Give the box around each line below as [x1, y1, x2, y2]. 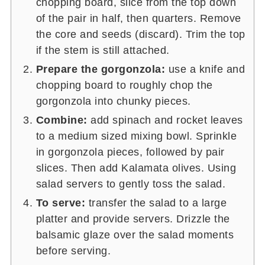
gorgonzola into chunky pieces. [35, 95, 191, 107]
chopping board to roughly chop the [35, 79, 213, 91]
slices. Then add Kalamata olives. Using [35, 161, 237, 174]
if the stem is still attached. [35, 44, 170, 56]
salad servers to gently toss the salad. [35, 177, 226, 190]
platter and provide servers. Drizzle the [35, 212, 230, 225]
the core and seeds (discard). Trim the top [35, 28, 245, 40]
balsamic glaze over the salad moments [35, 228, 234, 241]
